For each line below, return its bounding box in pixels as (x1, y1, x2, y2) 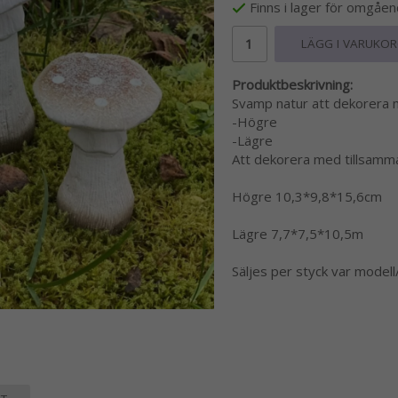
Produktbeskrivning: (231, 76, 353, 94)
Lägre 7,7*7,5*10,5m (231, 225, 363, 243)
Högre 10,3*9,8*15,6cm (231, 187, 382, 206)
